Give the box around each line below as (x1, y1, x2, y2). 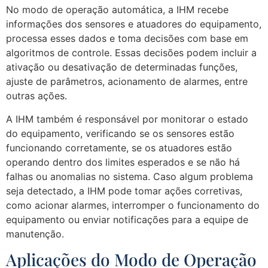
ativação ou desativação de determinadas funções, (6, 61, 237, 74)
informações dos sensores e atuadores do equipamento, (6, 18, 261, 31)
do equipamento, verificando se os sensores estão (6, 127, 234, 139)
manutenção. (6, 227, 64, 240)
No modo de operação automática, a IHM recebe (6, 4, 229, 16)
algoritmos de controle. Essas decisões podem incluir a (6, 47, 257, 59)
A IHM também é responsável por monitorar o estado (6, 112, 248, 125)
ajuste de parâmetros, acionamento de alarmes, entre (6, 75, 248, 88)
